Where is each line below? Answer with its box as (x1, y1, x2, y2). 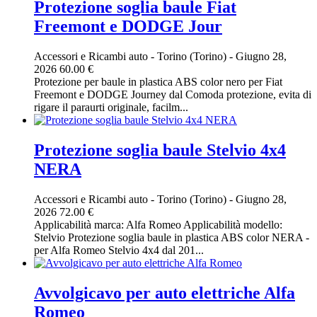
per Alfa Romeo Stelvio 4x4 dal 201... (34, 243, 204, 256)
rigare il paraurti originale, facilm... (34, 100, 188, 113)
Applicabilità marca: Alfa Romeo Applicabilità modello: (34, 218, 282, 231)
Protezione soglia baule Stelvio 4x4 (34, 140, 286, 159)
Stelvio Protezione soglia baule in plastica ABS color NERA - (34, 231, 309, 243)
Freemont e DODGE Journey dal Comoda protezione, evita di (34, 88, 311, 100)
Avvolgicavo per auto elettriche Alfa (34, 283, 295, 302)
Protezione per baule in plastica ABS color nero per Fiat (34, 75, 282, 88)
